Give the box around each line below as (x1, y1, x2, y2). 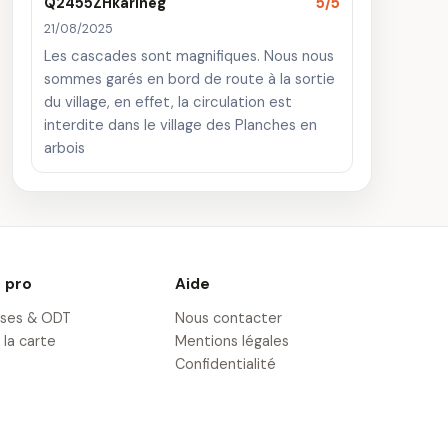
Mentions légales (174, 332, 289, 350)
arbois (44, 138, 85, 158)
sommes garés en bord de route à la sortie (44, 69, 335, 89)
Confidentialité (174, 355, 276, 373)
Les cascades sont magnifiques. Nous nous (44, 46, 334, 66)
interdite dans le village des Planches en (44, 115, 317, 135)
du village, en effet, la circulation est (44, 92, 292, 112)
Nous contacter (174, 309, 282, 327)
